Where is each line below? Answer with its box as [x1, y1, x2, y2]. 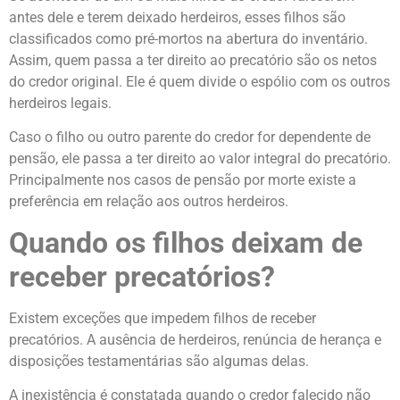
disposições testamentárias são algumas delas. [9, 352, 309, 370]
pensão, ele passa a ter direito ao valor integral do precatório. [9, 150, 391, 168]
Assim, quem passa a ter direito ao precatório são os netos [9, 51, 377, 69]
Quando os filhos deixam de [9, 225, 362, 260]
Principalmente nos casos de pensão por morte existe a [9, 171, 356, 189]
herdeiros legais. [9, 94, 112, 112]
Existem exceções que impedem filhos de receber [9, 309, 316, 327]
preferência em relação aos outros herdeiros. [9, 193, 288, 211]
